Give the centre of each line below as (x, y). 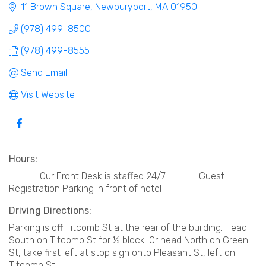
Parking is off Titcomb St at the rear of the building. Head (128, 228)
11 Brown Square (56, 7)
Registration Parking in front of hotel (85, 189)
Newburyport (123, 7)
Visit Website (48, 95)
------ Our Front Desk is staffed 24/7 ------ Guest (117, 176)
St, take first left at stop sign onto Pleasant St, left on (122, 253)
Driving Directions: (50, 211)
